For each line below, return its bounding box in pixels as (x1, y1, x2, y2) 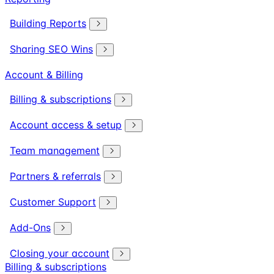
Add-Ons (10, 221, 51, 234)
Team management (10, 144, 100, 157)
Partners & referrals (10, 170, 101, 182)
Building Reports (10, 17, 86, 29)
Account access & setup (10, 119, 122, 131)
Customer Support (10, 196, 96, 208)
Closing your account (10, 247, 109, 259)
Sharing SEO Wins (10, 43, 93, 55)
